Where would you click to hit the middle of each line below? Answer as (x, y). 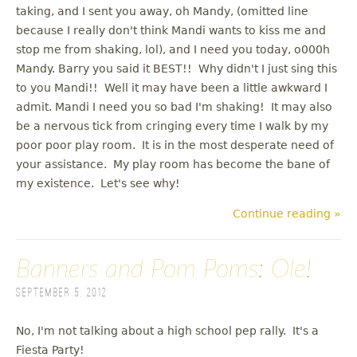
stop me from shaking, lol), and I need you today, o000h (173, 50)
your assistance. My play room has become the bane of (173, 165)
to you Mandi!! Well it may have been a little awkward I (172, 88)
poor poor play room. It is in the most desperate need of (175, 145)
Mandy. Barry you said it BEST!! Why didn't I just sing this (177, 69)
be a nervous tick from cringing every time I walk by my (172, 126)
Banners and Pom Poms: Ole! (164, 270)
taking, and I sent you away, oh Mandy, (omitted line (162, 12)
